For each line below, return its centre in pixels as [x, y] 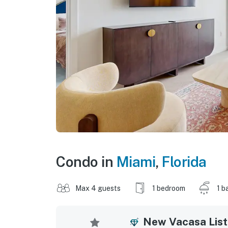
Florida [184, 161]
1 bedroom [169, 188]
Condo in [86, 161]
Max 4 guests [98, 188]
